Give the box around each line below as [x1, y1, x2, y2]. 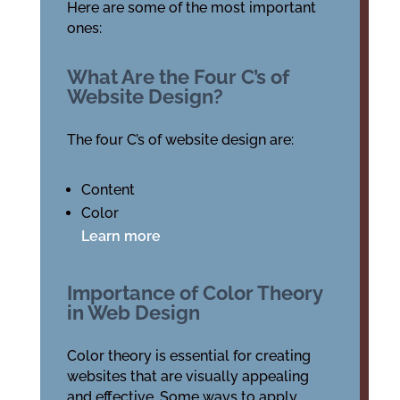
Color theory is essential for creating [66, 347, 311, 364]
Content [80, 181, 135, 198]
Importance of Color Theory [66, 281, 322, 304]
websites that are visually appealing [66, 368, 309, 385]
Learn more [80, 228, 161, 245]
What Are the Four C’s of [66, 65, 289, 88]
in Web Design [66, 301, 200, 324]
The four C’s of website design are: [66, 131, 294, 148]
